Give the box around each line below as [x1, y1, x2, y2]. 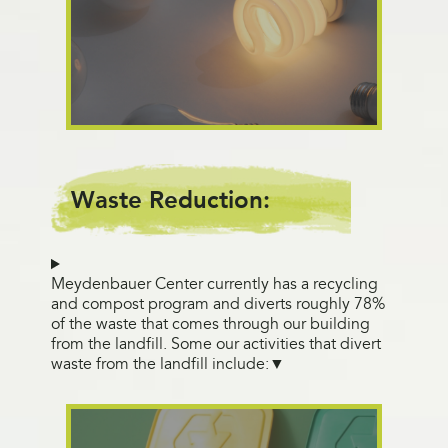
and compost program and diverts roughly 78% [50, 293, 385, 316]
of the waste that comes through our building [50, 313, 370, 336]
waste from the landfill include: [50, 353, 269, 376]
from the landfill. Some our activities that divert [50, 333, 381, 356]
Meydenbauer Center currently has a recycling [50, 273, 378, 296]
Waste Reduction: [70, 183, 270, 216]
